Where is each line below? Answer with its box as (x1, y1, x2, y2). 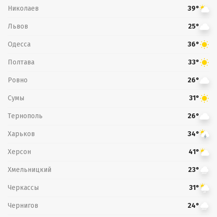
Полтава (8, 58, 34, 66)
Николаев (8, 4, 39, 13)
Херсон (8, 147, 31, 156)
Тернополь (8, 111, 43, 120)
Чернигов (8, 201, 38, 210)
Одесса (8, 40, 31, 48)
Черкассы (8, 183, 39, 192)
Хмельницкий (8, 165, 51, 174)
